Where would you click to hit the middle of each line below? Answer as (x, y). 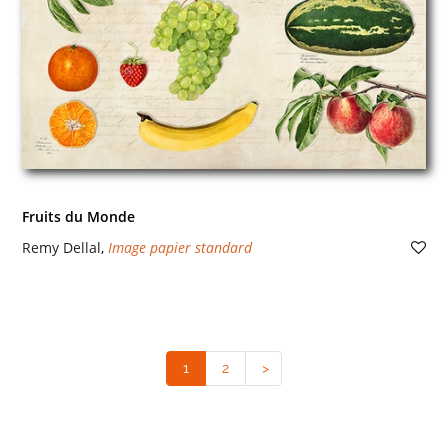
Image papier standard (179, 247)
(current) (220, 367)
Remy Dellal (61, 247)
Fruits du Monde (78, 216)
